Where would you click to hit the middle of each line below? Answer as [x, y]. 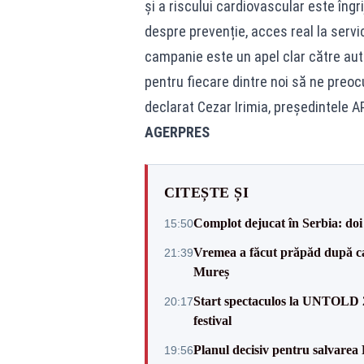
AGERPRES [177, 132]
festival [212, 321]
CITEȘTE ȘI [206, 193]
